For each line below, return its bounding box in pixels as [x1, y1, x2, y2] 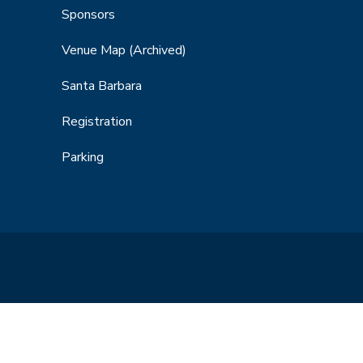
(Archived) [129, 41, 186, 59]
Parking [62, 147, 104, 166]
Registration [62, 112, 132, 130]
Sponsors [62, 5, 115, 23]
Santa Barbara [62, 76, 142, 95]
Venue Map [62, 41, 129, 59]
